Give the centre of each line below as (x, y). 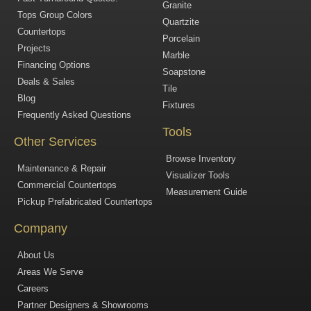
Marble (176, 56)
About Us (36, 255)
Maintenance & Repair (62, 169)
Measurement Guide (207, 192)
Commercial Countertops (67, 185)
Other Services (55, 142)
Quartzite (181, 22)
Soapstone (184, 72)
